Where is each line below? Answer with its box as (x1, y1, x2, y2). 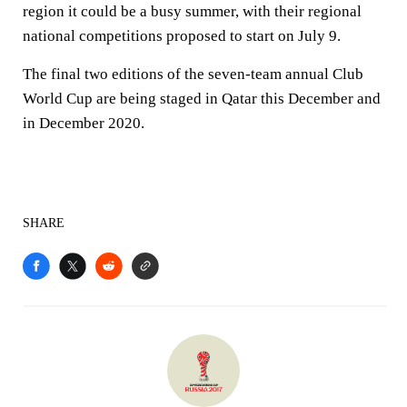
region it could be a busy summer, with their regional (23, 3, 362, 20)
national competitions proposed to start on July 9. (23, 27, 341, 45)
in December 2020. (23, 114, 144, 132)
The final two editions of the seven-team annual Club (23, 65, 363, 83)
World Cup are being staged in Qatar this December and (23, 90, 381, 107)
